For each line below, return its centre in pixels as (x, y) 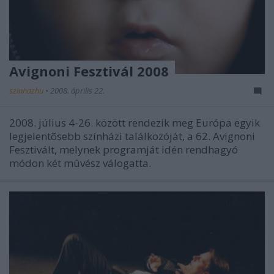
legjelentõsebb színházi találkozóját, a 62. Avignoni (132, 136)
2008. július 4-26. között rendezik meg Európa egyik (135, 122)
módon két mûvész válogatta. (80, 163)
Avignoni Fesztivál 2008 (89, 71)
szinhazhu (27, 90)
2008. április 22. (77, 90)
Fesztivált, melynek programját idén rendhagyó (124, 149)
